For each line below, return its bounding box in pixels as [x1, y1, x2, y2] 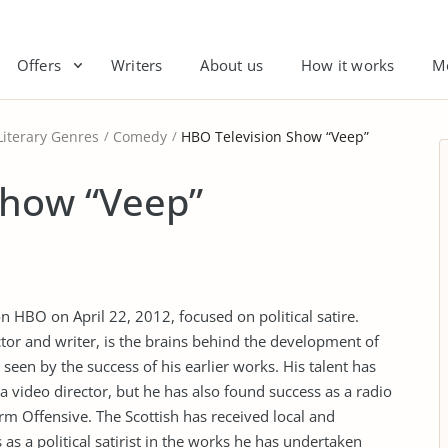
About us [200, 55, 263, 75]
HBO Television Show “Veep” [181, 127, 369, 146]
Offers [16, 55, 61, 75]
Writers [110, 55, 163, 75]
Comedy [113, 127, 167, 146]
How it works [301, 55, 395, 75]
